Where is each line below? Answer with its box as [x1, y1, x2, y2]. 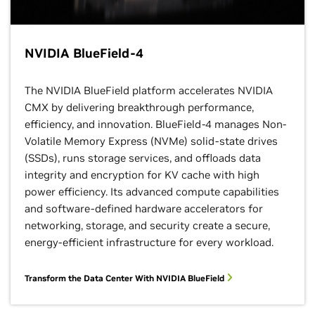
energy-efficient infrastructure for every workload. [25, 236, 274, 249]
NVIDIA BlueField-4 [25, 45, 143, 61]
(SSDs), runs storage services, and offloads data [25, 151, 261, 165]
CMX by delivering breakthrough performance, [25, 101, 254, 114]
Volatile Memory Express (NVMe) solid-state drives [25, 134, 278, 148]
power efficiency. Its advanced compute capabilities [25, 185, 279, 198]
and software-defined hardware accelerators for [25, 202, 263, 215]
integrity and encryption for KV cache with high [25, 168, 259, 181]
